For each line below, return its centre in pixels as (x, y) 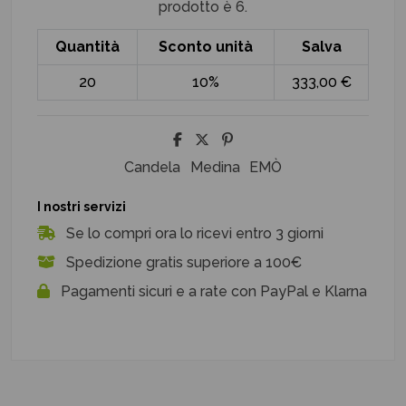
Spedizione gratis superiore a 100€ (182, 263)
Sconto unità (206, 46)
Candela (153, 167)
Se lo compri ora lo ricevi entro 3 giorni (193, 234)
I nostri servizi (82, 206)
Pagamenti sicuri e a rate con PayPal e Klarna (212, 292)
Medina (215, 167)
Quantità (87, 46)
